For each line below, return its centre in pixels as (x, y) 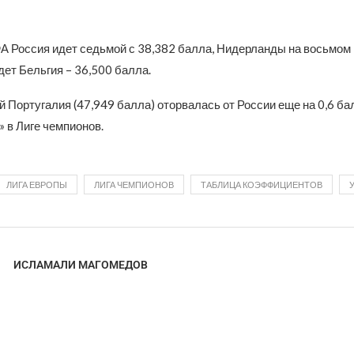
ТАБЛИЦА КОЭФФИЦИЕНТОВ (261, 185)
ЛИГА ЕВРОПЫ (36, 185)
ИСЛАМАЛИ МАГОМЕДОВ (80, 265)
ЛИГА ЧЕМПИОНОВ (134, 185)
